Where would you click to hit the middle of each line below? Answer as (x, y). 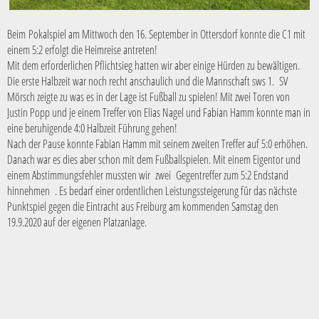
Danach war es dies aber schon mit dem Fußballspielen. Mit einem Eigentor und (154, 159)
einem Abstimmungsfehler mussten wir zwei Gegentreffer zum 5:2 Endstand (148, 175)
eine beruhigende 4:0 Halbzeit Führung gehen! (92, 128)
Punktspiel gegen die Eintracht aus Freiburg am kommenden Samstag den (143, 206)
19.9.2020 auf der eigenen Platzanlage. (77, 222)
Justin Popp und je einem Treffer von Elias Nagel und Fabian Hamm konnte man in (159, 112)
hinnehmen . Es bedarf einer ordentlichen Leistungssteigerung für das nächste (152, 190)
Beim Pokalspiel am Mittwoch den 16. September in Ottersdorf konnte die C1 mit (156, 34)
